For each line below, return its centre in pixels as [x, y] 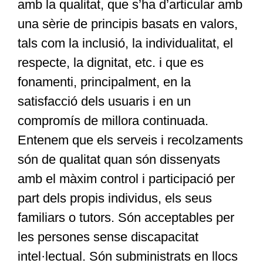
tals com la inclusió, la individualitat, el [125, 43]
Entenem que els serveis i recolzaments [130, 140]
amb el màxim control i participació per [126, 179]
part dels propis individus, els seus [114, 198]
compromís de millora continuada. [113, 121]
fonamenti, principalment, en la [104, 82]
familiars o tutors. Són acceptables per [126, 218]
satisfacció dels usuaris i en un [104, 102]
